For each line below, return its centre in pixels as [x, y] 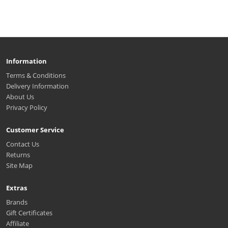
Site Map [19, 166]
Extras [17, 188]
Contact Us [23, 144]
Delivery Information [37, 86]
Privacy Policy [27, 108]
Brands [17, 202]
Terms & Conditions [36, 76]
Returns [18, 155]
